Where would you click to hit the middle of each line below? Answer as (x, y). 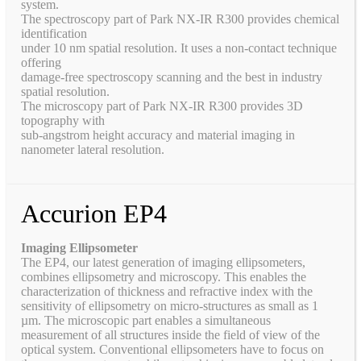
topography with (63, 120)
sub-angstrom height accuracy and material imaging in (158, 135)
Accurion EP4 (94, 213)
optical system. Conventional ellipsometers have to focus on (172, 349)
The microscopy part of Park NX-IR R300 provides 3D (162, 106)
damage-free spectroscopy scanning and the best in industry (172, 77)
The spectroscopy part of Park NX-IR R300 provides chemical (180, 19)
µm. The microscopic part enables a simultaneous (146, 320)
